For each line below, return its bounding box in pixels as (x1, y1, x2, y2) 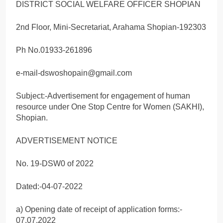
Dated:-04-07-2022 (16, 182, 83, 191)
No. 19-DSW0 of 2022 (16, 159, 94, 168)
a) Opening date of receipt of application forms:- (16, 205, 182, 214)
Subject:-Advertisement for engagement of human (16, 91, 190, 100)
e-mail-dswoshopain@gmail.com (16, 68, 132, 77)
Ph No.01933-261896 (16, 45, 92, 54)
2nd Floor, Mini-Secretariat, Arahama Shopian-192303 (16, 22, 206, 31)
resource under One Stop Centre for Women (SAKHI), (16, 102, 204, 111)
